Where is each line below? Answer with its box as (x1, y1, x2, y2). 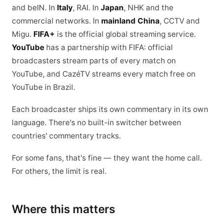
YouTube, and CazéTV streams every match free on (12, 69, 195, 79)
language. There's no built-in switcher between (12, 118, 181, 127)
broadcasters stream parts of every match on (12, 56, 176, 65)
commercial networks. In (12, 16, 101, 26)
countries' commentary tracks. (12, 131, 121, 140)
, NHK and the (124, 3, 173, 12)
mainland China (101, 16, 160, 26)
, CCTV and (160, 16, 200, 26)
